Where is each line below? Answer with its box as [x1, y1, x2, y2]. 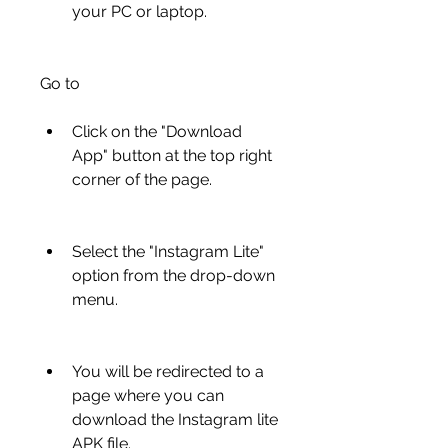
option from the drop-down [72, 266, 275, 285]
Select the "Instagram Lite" [72, 242, 264, 261]
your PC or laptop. [72, 2, 207, 21]
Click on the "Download [72, 122, 242, 141]
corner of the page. [72, 170, 212, 189]
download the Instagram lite [72, 410, 278, 429]
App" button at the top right [72, 146, 272, 165]
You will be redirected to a [72, 362, 264, 381]
